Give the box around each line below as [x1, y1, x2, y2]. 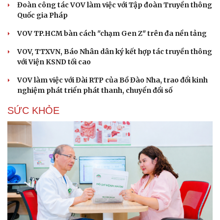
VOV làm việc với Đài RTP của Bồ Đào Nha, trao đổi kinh [17, 75, 208, 84]
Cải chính [7, 67, 39, 75]
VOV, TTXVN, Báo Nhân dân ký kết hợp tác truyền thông [17, 47, 212, 56]
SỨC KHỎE [7, 105, 59, 116]
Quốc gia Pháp [17, 10, 68, 20]
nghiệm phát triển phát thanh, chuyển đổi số [17, 85, 172, 95]
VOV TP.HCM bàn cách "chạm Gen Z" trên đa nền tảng [17, 28, 207, 38]
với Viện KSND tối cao [17, 57, 91, 66]
